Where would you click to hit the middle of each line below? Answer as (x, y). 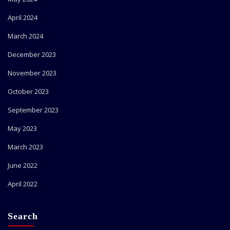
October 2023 (28, 92)
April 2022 (23, 184)
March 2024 (25, 36)
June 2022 (23, 166)
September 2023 (33, 110)
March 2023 (25, 147)
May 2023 (22, 129)
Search (23, 216)
